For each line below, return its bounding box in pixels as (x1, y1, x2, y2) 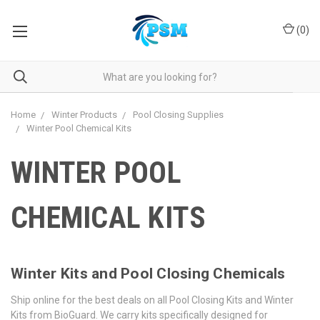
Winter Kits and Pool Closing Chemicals (11, 264, 286, 282)
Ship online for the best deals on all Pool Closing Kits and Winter (11, 294, 294, 306)
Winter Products (51, 109, 117, 120)
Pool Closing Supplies (133, 109, 224, 120)
